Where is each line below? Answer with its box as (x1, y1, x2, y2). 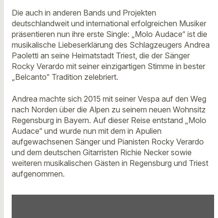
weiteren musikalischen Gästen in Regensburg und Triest (12, 158, 208, 168)
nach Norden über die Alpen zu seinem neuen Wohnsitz (12, 104, 206, 114)
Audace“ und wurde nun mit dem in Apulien (12, 126, 162, 136)
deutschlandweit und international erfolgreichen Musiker (12, 18, 206, 29)
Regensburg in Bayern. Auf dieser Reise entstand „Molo (12, 115, 206, 125)
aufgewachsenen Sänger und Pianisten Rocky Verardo (12, 136, 204, 146)
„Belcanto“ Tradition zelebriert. (12, 72, 118, 82)
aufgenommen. (12, 168, 65, 179)
